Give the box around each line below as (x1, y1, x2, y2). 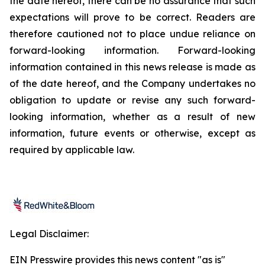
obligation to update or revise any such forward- (9, 94, 256, 106)
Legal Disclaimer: (9, 228, 89, 240)
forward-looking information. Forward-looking (9, 44, 256, 56)
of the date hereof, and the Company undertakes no (9, 77, 256, 89)
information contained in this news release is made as (9, 61, 256, 73)
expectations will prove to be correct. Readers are (9, 11, 256, 23)
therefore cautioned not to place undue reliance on (9, 28, 256, 40)
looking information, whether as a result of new (9, 111, 256, 122)
